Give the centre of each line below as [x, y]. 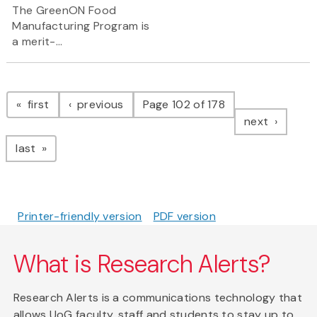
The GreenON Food [64, 11]
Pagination [63, 90]
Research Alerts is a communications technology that [158, 298]
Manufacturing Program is [81, 26]
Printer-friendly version [80, 217]
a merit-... [38, 42]
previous [99, 105]
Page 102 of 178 [184, 105]
